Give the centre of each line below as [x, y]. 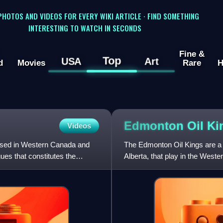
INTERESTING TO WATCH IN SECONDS [85, 28]
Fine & [192, 54]
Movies [31, 63]
